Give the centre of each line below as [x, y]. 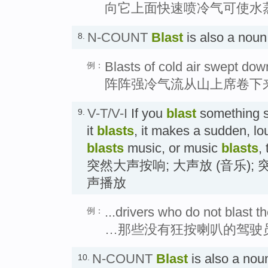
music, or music [173, 148]
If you [147, 114]
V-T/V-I [107, 114]
